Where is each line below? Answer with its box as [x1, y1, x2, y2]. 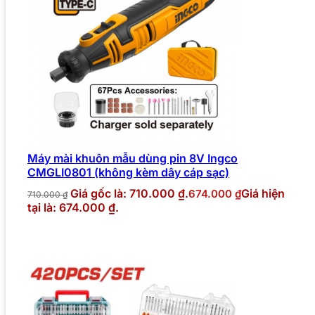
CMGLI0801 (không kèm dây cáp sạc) [27, 165, 229, 179]
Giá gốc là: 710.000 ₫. [70, 186, 188, 200]
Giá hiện [241, 186, 285, 200]
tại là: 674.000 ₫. [27, 200, 119, 214]
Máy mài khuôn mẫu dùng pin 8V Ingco [27, 150, 238, 165]
